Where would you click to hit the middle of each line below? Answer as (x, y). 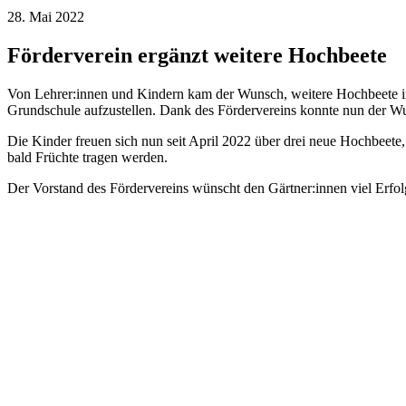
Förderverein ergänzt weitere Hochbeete (197, 55)
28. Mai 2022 (46, 16)
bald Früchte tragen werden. (87, 157)
